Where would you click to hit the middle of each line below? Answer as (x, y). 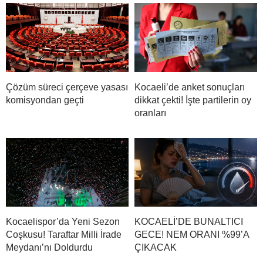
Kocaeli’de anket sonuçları (190, 87)
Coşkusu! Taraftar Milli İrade (64, 235)
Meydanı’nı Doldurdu (49, 248)
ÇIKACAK (156, 248)
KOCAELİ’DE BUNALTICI (189, 222)
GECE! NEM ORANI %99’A (192, 235)
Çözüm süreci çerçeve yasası (67, 87)
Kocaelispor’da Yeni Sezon (63, 222)
